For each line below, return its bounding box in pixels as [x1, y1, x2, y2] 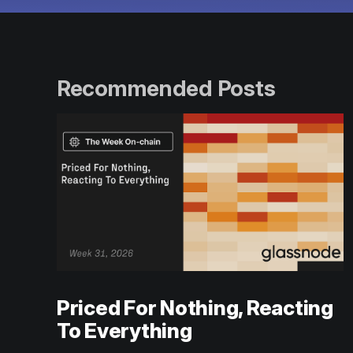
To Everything [57, 318, 192, 344]
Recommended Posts [57, 74, 276, 102]
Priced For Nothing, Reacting [57, 295, 333, 321]
